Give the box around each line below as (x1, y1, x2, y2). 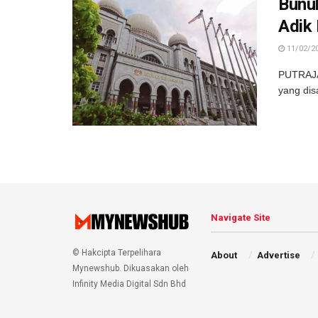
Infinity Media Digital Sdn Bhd (72, 279, 186, 290)
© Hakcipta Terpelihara (72, 248, 161, 258)
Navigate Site (211, 212, 270, 223)
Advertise (256, 249, 300, 261)
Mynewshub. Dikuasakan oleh (72, 263, 189, 274)
